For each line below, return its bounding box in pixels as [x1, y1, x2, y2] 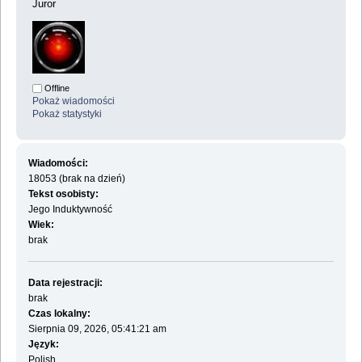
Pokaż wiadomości [32, 95, 115, 107]
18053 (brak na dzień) [27, 172, 125, 184]
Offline [42, 83, 69, 94]
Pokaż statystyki [32, 108, 102, 120]
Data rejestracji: [27, 276, 103, 288]
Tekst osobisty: [27, 187, 99, 200]
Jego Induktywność [27, 203, 112, 215]
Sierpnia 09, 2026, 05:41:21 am [27, 322, 166, 335]
